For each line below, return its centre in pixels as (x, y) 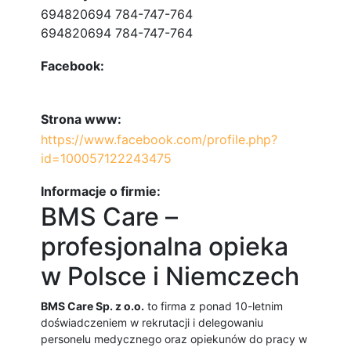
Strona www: (81, 119)
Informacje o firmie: (101, 192)
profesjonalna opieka (165, 247)
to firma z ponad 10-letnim (213, 306)
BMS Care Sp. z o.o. (92, 306)
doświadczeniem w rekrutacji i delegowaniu (152, 323)
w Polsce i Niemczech (170, 277)
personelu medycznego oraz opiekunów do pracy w (174, 339)
